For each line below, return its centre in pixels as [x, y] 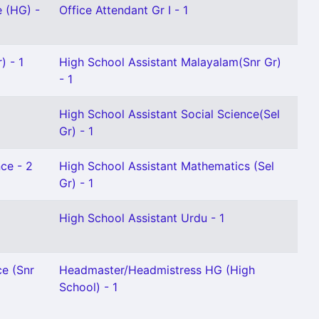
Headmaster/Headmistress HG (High [157, 270]
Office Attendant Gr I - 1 [124, 10]
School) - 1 [88, 287]
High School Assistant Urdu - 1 [142, 218]
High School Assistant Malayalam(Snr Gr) [170, 62]
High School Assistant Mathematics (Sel [167, 166]
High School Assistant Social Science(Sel [169, 114]
